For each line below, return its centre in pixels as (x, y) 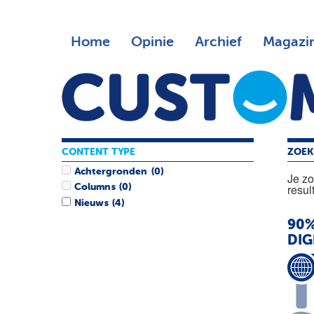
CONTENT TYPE (98, 152)
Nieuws (91, 203)
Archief (218, 42)
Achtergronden (111, 172)
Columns (95, 187)
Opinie (152, 42)
